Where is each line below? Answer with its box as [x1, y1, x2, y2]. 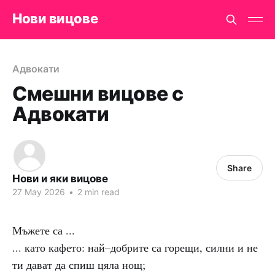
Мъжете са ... [12, 223, 75, 238]
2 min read [75, 187, 120, 197]
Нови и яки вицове [12, 172, 108, 185]
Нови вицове [12, 10, 98, 26]
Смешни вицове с [12, 82, 184, 106]
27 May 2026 [12, 187, 65, 197]
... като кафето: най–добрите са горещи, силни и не [12, 240, 258, 255]
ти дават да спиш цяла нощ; [12, 257, 145, 272]
